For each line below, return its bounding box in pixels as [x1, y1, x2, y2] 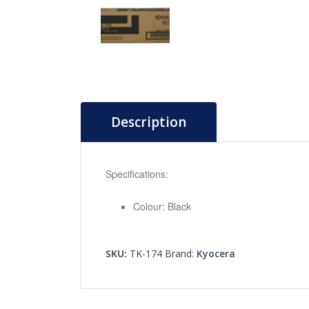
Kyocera [197, 247, 235, 261]
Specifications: [106, 167, 168, 181]
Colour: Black [133, 199, 191, 214]
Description [111, 113, 186, 132]
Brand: [165, 247, 197, 261]
